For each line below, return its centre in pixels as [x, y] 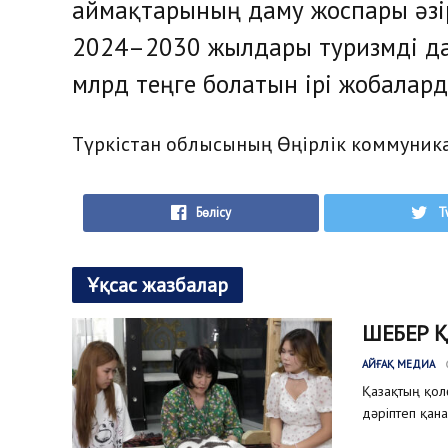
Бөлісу [214, 212]
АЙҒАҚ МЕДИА [398, 363]
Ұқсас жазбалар [157, 284]
